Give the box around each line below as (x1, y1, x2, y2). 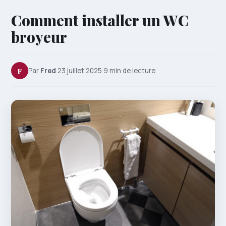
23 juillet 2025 (58, 66, 102, 75)
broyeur (11, 27, 67, 46)
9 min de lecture (103, 66, 155, 75)
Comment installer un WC (11, 11, 189, 30)
